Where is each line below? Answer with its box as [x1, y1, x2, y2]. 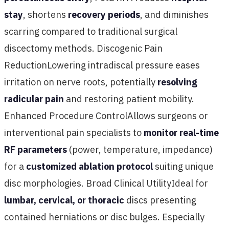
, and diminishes [140, 9, 209, 20]
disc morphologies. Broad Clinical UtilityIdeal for [4, 177, 208, 189]
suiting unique [153, 161, 214, 172]
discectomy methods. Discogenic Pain [4, 42, 163, 54]
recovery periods [68, 9, 140, 20]
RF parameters [4, 144, 67, 155]
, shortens [23, 9, 68, 20]
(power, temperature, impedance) [67, 144, 213, 155]
